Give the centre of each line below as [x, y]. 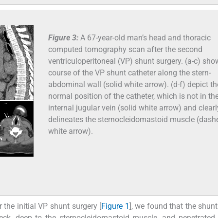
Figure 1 [115, 206]
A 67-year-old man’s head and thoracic [145, 37]
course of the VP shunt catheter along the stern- [129, 73]
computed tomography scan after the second [125, 49]
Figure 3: [64, 37]
